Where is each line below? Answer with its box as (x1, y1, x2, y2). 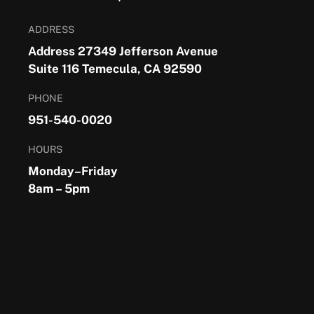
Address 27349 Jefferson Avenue (28, 44, 218, 58)
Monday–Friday (28, 164, 118, 178)
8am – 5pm (28, 182, 90, 196)
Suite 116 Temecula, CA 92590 (28, 62, 202, 76)
